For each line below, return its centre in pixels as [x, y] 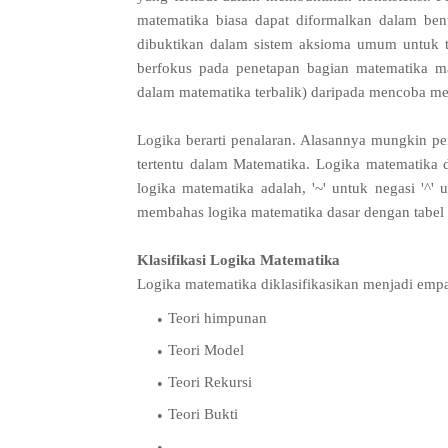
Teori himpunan [217, 318]
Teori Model [206, 350]
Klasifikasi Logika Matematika [238, 260]
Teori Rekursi [210, 382]
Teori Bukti [203, 414]
